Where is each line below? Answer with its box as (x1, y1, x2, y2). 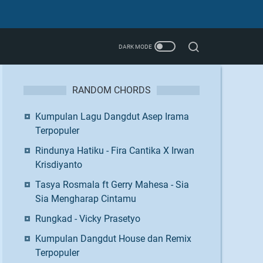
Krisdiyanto (35, 159, 82, 170)
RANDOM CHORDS (72, 85, 151, 96)
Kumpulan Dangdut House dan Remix (35, 233, 191, 244)
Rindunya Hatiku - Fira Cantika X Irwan (35, 145, 194, 156)
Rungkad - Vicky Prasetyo (35, 213, 140, 224)
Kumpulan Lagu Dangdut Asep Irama (35, 111, 189, 122)
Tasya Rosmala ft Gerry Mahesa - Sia (35, 179, 189, 190)
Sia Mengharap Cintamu (35, 193, 136, 204)
